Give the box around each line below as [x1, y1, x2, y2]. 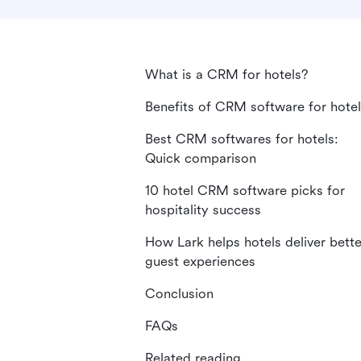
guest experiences [145, 254, 255, 269]
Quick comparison [145, 151, 256, 166]
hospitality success [145, 202, 261, 218]
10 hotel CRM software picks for [145, 183, 345, 198]
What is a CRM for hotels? [145, 67, 308, 82]
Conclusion [145, 286, 214, 301]
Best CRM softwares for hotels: [145, 131, 338, 147]
